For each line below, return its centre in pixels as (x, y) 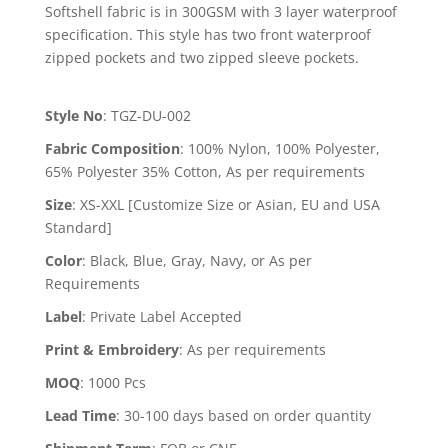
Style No (73, 115)
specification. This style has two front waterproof (207, 34)
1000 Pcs (116, 382)
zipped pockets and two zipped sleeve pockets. (201, 57)
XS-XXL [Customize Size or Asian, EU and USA (229, 204)
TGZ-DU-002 (150, 115)
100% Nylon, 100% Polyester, (283, 148)
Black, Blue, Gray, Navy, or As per (200, 260)
